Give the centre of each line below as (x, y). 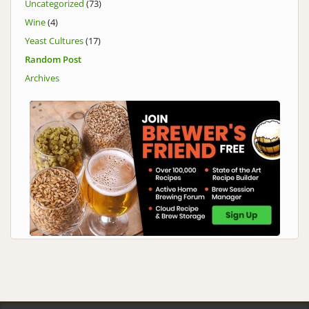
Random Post (53, 60)
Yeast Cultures (54, 41)
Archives (42, 78)
